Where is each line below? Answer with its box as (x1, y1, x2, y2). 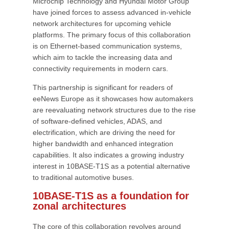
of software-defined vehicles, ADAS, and (33, 117, 162, 125)
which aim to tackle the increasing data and (33, 53, 172, 61)
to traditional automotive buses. (33, 173, 134, 181)
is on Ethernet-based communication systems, (33, 42, 182, 50)
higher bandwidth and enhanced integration (33, 140, 173, 148)
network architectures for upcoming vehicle (33, 19, 171, 28)
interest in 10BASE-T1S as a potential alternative (33, 162, 190, 170)
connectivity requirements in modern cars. (33, 64, 168, 73)
